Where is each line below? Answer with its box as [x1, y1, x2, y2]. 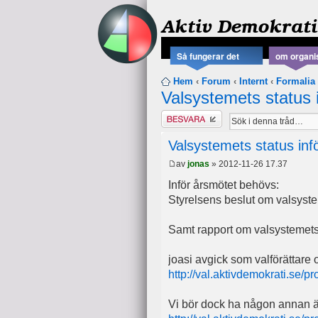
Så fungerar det [177, 50, 239, 63]
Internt [239, 76, 268, 87]
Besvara [161, 110, 195, 121]
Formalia [276, 76, 315, 87]
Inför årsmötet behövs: [168, 178, 279, 191]
